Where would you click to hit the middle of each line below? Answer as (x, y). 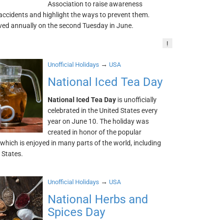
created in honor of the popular (95, 132)
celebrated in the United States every (103, 110)
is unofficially (137, 100)
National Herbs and (98, 199)
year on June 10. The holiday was (98, 121)
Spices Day (77, 212)
